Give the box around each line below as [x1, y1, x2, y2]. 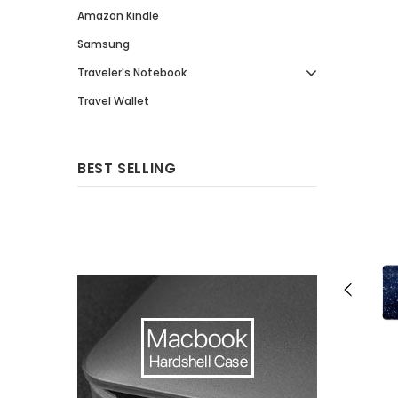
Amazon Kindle [77, 8, 159, 23]
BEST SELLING [77, 158, 177, 179]
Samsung [77, 36, 130, 52]
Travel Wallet [77, 93, 149, 108]
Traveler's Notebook [77, 65, 187, 80]
